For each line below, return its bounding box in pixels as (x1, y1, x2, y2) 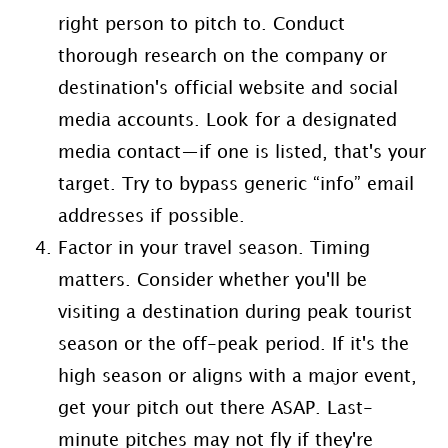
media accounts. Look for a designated (57, 112, 397, 130)
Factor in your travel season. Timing (57, 240, 370, 258)
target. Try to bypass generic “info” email (57, 176, 414, 194)
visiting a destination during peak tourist (57, 304, 412, 322)
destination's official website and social (57, 80, 398, 98)
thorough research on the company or (57, 48, 387, 66)
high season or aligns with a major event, (57, 368, 417, 386)
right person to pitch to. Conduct (57, 16, 345, 34)
